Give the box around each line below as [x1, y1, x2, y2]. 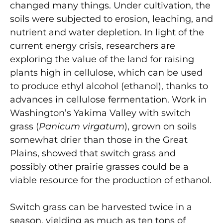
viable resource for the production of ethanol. [10, 174, 212, 186]
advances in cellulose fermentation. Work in [10, 94, 207, 105]
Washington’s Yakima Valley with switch [10, 107, 191, 118]
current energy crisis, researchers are [10, 40, 175, 51]
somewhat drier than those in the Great [10, 134, 188, 145]
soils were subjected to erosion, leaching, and [10, 13, 213, 24]
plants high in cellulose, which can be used [10, 67, 203, 78]
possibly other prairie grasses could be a [10, 161, 189, 172]
